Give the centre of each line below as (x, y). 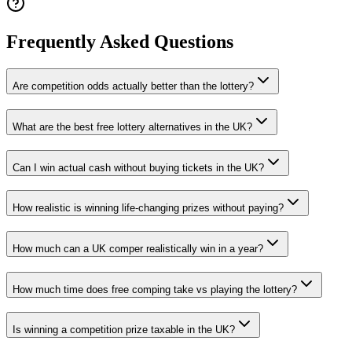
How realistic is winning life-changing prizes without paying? (148, 208)
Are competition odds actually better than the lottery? (133, 86)
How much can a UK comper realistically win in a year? (138, 249)
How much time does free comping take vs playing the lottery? (155, 289)
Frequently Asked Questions (120, 42)
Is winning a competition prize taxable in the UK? (124, 330)
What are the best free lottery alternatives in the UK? (132, 126)
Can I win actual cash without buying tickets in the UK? (138, 167)
